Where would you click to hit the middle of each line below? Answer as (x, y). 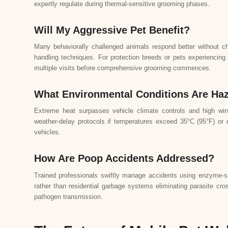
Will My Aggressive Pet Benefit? (112, 30)
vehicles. (47, 132)
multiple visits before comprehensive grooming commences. (123, 68)
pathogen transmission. (68, 196)
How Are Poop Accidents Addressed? (124, 159)
